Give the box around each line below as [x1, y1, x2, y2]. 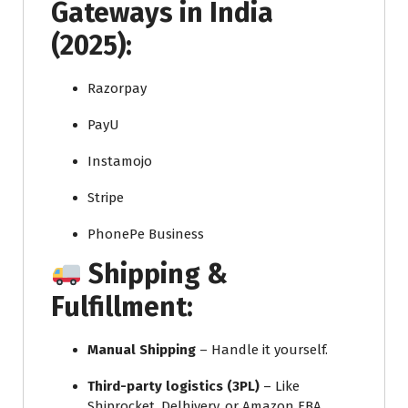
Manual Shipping [87, 341, 196, 358]
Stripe [87, 189, 124, 206]
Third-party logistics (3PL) [87, 377, 260, 394]
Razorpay [87, 79, 147, 97]
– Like [260, 377, 300, 394]
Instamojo [87, 152, 152, 169]
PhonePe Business [87, 225, 204, 242]
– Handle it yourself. [196, 341, 328, 358]
